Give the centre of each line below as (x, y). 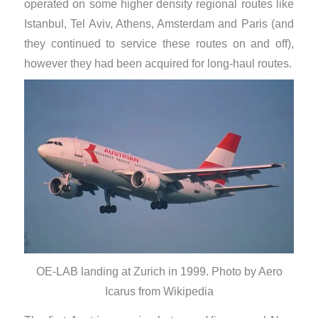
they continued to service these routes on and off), (159, 44)
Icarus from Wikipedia (159, 292)
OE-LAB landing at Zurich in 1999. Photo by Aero (159, 272)
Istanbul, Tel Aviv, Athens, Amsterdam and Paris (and (159, 24)
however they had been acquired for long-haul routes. (158, 64)
